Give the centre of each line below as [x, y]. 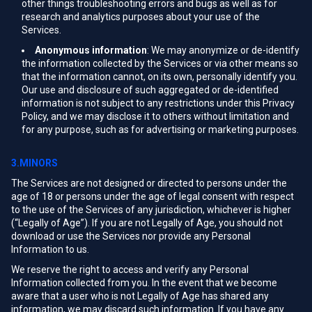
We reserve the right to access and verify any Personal [130, 270]
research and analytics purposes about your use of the [141, 17]
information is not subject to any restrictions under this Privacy [158, 103]
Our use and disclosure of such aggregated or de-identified [150, 90]
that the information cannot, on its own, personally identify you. [159, 77]
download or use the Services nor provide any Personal [131, 236]
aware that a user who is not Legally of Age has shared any [140, 296]
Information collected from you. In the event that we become [144, 283]
